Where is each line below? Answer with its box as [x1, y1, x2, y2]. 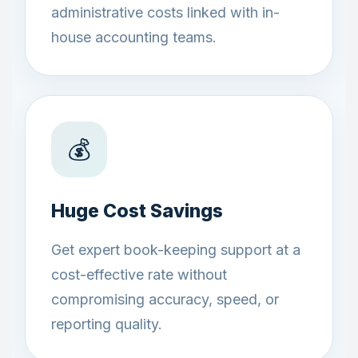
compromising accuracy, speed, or [51, 291, 279, 308]
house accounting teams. [51, 29, 217, 46]
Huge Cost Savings [51, 200, 223, 222]
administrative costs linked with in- [51, 4, 280, 21]
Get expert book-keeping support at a [51, 241, 300, 258]
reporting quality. [51, 316, 162, 332]
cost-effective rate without [51, 266, 227, 283]
